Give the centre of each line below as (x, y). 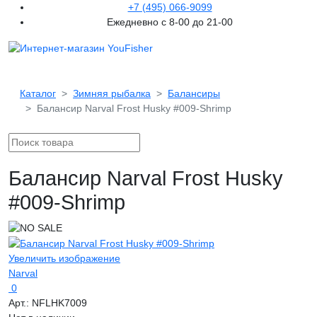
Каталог (38, 93)
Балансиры (194, 93)
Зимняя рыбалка (112, 93)
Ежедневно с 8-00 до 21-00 (170, 22)
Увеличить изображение (64, 258)
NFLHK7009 (59, 302)
